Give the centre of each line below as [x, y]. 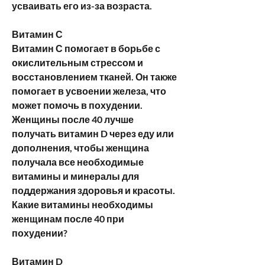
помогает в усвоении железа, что [89, 91]
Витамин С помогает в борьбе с [86, 48]
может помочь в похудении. [77, 105]
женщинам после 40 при [68, 218]
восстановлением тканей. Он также [94, 76]
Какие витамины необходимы [83, 204]
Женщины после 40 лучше [73, 119]
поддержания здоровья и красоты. [93, 190]
